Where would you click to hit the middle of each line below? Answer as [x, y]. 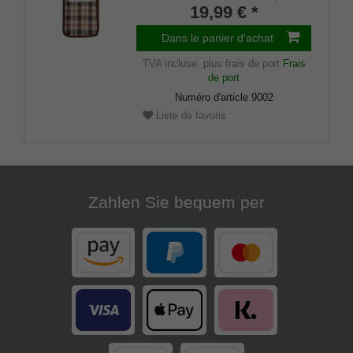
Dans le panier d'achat [217, 38]
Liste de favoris [190, 116]
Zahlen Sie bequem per [176, 202]
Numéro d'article [213, 97]
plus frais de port [241, 64]
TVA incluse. [171, 64]
